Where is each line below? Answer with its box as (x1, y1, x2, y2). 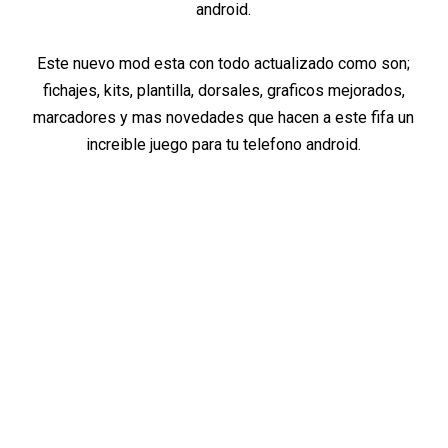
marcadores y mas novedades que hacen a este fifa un (33, 108, 415, 128)
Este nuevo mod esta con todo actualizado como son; (37, 54, 411, 74)
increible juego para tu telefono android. (86, 135, 362, 155)
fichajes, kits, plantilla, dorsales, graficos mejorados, (42, 81, 405, 101)
